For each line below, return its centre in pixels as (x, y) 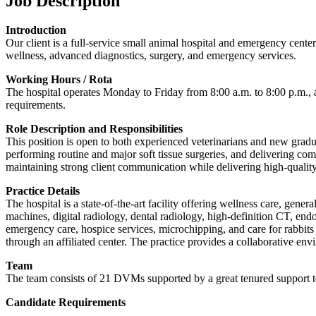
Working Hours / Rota (59, 80)
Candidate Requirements (67, 303)
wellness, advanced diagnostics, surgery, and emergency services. (151, 56)
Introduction (36, 30)
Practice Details (43, 191)
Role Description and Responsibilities (94, 129)
